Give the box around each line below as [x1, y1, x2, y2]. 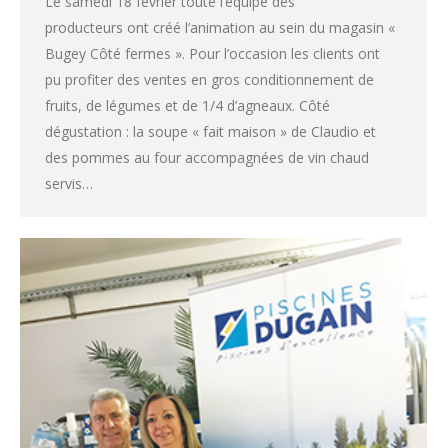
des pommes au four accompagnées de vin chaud [45, 148, 369, 168]
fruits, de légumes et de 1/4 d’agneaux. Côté [45, 96, 330, 116]
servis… [45, 174, 93, 194]
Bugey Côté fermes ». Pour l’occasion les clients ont [45, 44, 380, 64]
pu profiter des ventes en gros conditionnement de [45, 70, 374, 90]
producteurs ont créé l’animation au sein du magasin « [45, 18, 395, 38]
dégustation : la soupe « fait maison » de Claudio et [45, 122, 376, 142]
